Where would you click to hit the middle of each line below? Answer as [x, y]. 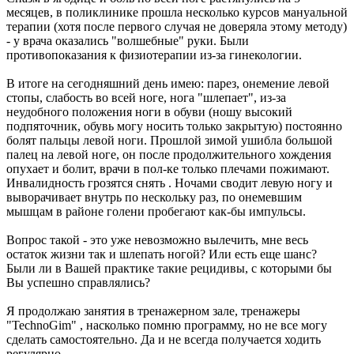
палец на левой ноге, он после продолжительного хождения [169, 155]
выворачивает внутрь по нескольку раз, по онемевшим [154, 198]
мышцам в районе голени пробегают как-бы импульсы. [156, 212]
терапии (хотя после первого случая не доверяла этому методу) [177, 27]
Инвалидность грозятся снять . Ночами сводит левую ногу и [169, 183]
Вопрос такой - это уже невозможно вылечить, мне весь [157, 240]
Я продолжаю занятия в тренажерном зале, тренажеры [153, 311]
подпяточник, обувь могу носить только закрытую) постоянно [174, 126]
